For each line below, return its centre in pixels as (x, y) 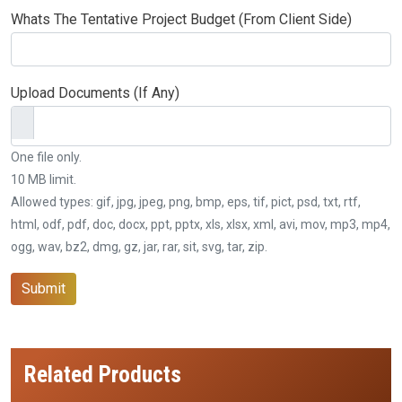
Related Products (103, 374)
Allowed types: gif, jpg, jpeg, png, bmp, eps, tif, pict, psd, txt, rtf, (186, 201)
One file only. (46, 157)
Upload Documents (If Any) (95, 92)
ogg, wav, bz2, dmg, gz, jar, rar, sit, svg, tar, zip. (139, 246)
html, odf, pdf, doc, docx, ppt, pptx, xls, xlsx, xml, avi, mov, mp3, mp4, (201, 224)
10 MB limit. (44, 179)
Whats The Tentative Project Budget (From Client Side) (181, 19)
